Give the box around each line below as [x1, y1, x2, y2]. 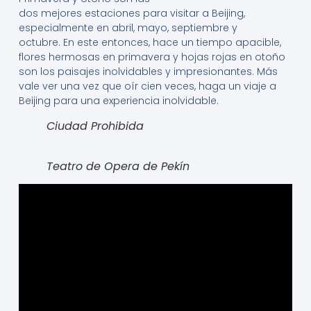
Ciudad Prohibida [46, 117, 144, 134]
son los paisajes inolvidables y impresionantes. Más [18, 65, 278, 79]
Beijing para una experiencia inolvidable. [18, 94, 219, 108]
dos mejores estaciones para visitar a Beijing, [18, 6, 245, 21]
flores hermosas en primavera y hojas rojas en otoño [18, 50, 285, 65]
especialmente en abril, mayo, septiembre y [18, 21, 237, 35]
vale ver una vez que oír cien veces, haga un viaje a [18, 79, 276, 94]
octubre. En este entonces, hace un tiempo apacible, [18, 35, 281, 50]
